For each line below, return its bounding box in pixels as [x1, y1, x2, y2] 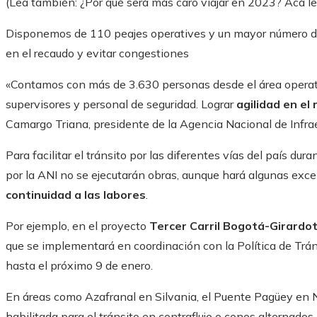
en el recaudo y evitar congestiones [6, 46, 189, 61]
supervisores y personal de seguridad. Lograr [6, 97, 236, 112]
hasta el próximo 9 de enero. [6, 258, 153, 273]
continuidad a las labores [6, 188, 146, 202]
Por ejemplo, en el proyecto [6, 219, 149, 234]
